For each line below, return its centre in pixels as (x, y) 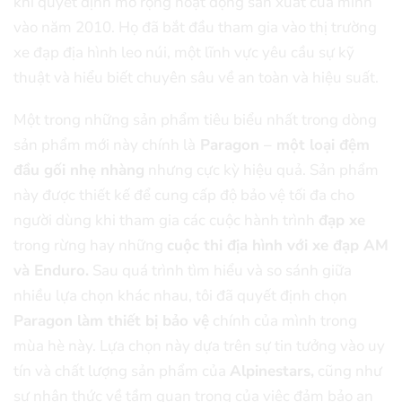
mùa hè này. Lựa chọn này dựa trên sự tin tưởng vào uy (199, 345)
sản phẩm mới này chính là (105, 144)
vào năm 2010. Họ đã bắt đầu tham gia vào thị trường (195, 27)
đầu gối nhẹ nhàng (79, 170)
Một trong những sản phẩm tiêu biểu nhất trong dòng (195, 119)
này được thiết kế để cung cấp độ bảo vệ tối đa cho (184, 195)
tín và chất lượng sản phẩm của (122, 371)
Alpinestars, (272, 371)
